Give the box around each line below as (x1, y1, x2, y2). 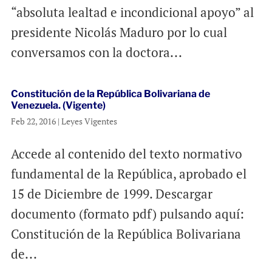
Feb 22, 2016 (10, 115, 56, 127)
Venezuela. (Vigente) (10, 100, 106, 112)
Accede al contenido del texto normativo (10, 145, 242, 163)
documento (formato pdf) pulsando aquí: (10, 205, 244, 223)
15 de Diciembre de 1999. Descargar (10, 185, 212, 203)
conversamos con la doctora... (10, 44, 182, 61)
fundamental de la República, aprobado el (10, 165, 246, 183)
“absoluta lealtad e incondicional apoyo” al (10, 4, 254, 21)
